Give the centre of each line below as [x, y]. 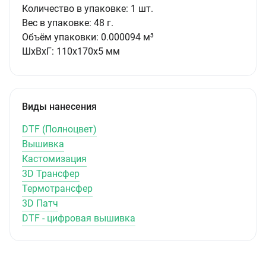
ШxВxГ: [38, 51]
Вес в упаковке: [57, 23]
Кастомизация [54, 159]
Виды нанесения [59, 107]
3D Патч [40, 203]
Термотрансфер [57, 189]
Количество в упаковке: [75, 9]
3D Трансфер [51, 174]
